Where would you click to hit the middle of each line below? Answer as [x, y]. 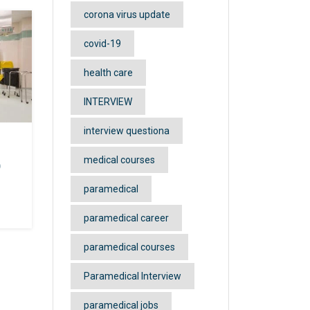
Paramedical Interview [133, 276]
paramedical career [126, 218]
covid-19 [102, 44]
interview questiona [127, 131]
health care [108, 73]
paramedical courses [129, 247]
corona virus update [127, 15]
